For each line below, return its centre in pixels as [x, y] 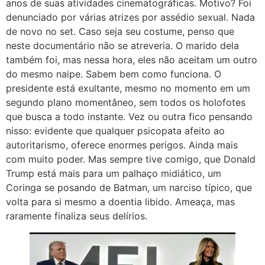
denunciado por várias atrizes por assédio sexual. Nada [130, 17]
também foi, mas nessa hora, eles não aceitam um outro [132, 60]
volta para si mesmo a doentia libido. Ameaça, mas [120, 202]
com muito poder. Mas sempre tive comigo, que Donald [131, 159]
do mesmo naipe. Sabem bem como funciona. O [114, 74]
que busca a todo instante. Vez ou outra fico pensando [129, 117]
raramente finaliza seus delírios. [77, 216]
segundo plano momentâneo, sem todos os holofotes [126, 103]
